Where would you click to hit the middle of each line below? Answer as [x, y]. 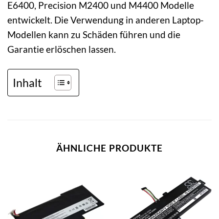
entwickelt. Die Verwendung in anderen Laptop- [106, 20]
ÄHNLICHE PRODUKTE [109, 148]
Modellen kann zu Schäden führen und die [94, 35]
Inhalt [27, 83]
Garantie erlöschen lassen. [62, 49]
